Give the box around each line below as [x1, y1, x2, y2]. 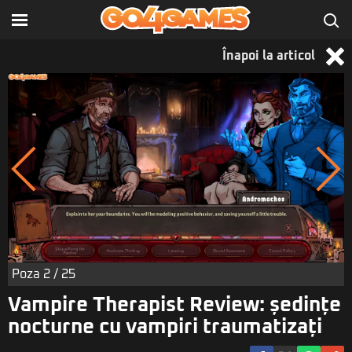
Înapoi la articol [222, 49, 318, 62]
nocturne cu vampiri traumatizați [8, 316, 322, 337]
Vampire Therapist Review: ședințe [8, 294, 341, 315]
